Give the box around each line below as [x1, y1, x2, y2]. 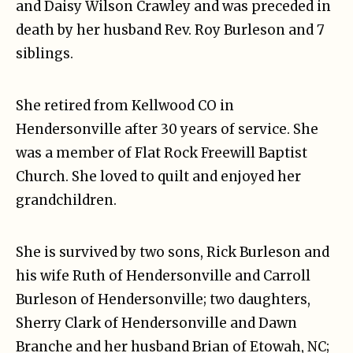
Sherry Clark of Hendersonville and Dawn [16, 314, 297, 332]
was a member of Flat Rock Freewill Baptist [16, 143, 307, 162]
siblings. [16, 44, 73, 62]
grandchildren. [16, 191, 117, 209]
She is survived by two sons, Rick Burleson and [16, 243, 329, 261]
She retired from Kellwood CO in [16, 96, 234, 114]
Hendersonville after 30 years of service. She [16, 120, 318, 138]
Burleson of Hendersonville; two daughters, [16, 290, 310, 308]
